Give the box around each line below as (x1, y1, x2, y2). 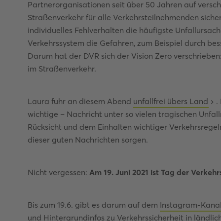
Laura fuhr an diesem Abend (28, 96, 133, 107)
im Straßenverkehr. (28, 64, 96, 74)
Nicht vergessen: (28, 167, 89, 178)
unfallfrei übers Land (133, 96, 208, 107)
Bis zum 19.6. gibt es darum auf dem (28, 200, 160, 210)
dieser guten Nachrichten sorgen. (28, 135, 150, 145)
